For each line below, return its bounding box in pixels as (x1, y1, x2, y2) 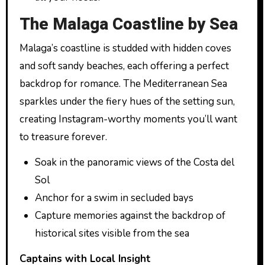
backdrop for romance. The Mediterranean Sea (19, 76, 227, 91)
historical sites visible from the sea (34, 226, 189, 240)
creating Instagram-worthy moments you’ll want (19, 112, 237, 126)
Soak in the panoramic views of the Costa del (34, 155, 234, 169)
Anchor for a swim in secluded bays (34, 190, 193, 205)
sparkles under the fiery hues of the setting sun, (19, 94, 235, 108)
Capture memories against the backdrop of (34, 208, 225, 222)
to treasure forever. (19, 130, 107, 144)
